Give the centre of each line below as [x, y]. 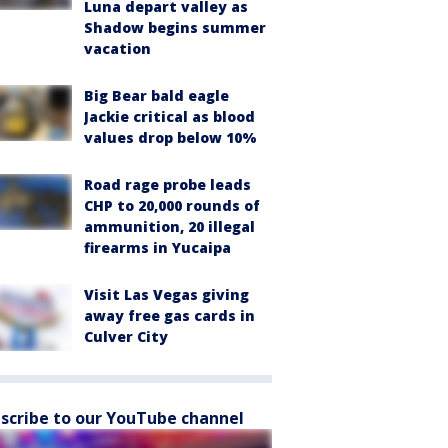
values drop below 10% [170, 137]
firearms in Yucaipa [157, 247]
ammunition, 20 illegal [169, 226]
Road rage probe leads [167, 184]
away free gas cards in [169, 315]
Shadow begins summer [175, 27]
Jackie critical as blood [169, 116]
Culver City [126, 336]
